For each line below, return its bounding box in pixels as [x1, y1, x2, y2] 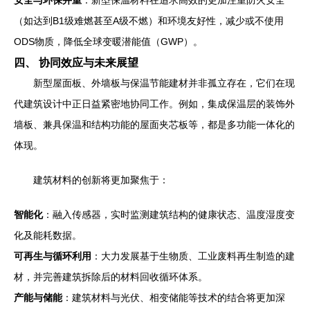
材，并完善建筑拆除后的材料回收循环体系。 [14, 271, 208, 282]
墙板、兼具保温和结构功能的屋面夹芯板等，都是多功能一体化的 [14, 118, 295, 130]
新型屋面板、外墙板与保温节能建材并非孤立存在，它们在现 [33, 77, 295, 89]
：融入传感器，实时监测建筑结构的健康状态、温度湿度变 [43, 208, 295, 220]
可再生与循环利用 [14, 250, 91, 262]
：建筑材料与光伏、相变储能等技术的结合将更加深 [62, 291, 285, 303]
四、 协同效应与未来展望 [14, 55, 138, 69]
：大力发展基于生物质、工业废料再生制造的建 [91, 250, 295, 262]
